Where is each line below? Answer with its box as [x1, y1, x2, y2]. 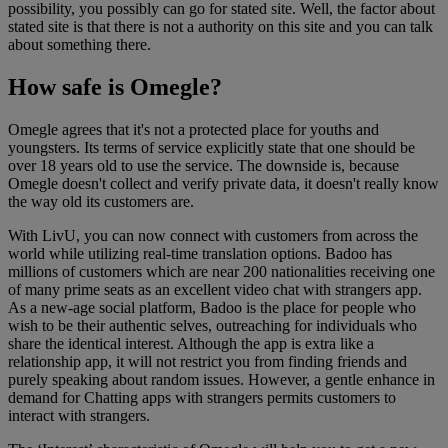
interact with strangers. [8, 407, 150, 425]
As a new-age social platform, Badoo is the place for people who [8, 299, 416, 317]
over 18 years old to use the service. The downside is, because [8, 157, 399, 175]
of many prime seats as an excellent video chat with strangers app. [8, 281, 422, 299]
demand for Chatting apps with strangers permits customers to [8, 389, 396, 407]
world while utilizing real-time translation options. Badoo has [8, 245, 392, 263]
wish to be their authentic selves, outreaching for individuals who [8, 317, 417, 335]
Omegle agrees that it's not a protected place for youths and [8, 121, 379, 139]
